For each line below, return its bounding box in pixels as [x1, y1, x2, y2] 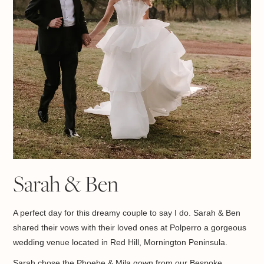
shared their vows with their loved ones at [13, 223, 170, 233]
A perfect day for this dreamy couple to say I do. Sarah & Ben [13, 208, 241, 218]
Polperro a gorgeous [170, 223, 247, 233]
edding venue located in [19, 237, 111, 247]
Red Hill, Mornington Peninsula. [110, 237, 228, 247]
